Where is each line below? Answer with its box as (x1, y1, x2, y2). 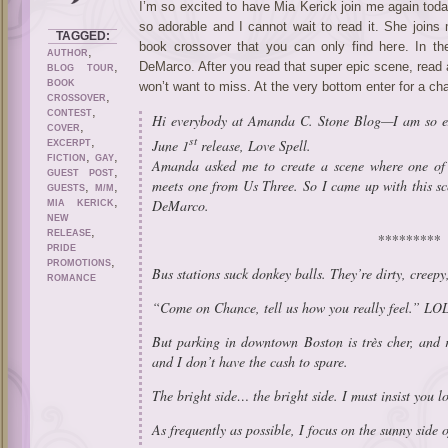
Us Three (242, 175, 295, 195)
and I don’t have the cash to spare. (152, 351, 348, 371)
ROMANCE (47, 273, 96, 283)
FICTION (47, 153, 86, 163)
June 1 (152, 135, 189, 155)
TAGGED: (55, 29, 110, 43)
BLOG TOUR (47, 63, 114, 73)
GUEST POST (47, 168, 114, 178)
